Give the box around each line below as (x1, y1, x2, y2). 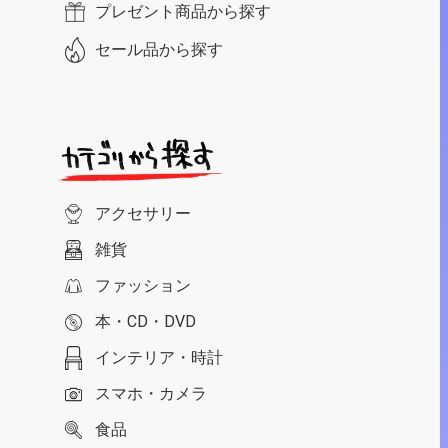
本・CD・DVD (95, 311, 196, 331)
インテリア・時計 (95, 347, 223, 367)
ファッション (95, 275, 191, 295)
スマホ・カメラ (95, 383, 207, 403)
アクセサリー (95, 203, 191, 223)
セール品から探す (95, 39, 223, 59)
